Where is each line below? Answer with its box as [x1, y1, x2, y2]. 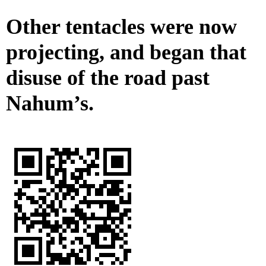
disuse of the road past [6, 66, 210, 90]
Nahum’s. [6, 91, 94, 116]
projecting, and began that [6, 40, 246, 65]
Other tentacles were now [6, 15, 237, 39]
